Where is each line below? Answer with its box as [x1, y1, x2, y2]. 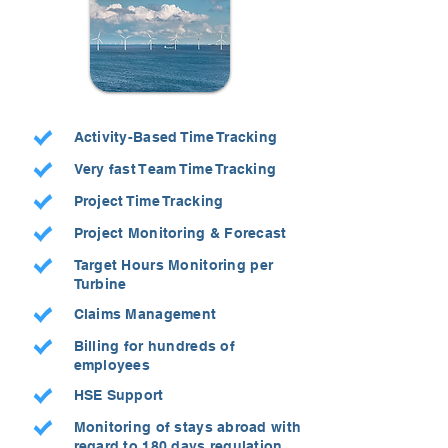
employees [73, 357, 151, 373]
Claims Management [73, 306, 217, 322]
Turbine [73, 276, 127, 292]
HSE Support [73, 387, 164, 403]
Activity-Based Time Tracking [73, 129, 278, 145]
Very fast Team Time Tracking [73, 161, 277, 177]
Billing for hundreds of [73, 338, 235, 354]
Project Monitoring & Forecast [73, 225, 287, 241]
